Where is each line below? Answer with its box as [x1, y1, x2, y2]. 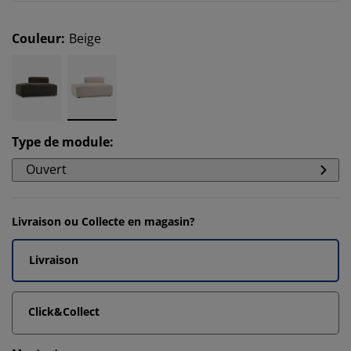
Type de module [12, 133, 110, 150]
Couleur [12, 30, 61, 47]
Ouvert [26, 161, 67, 178]
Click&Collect [28, 304, 100, 319]
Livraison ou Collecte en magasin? [12, 214, 195, 229]
